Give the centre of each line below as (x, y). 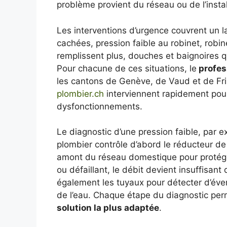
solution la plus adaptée (108, 208)
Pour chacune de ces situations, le (127, 68)
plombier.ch (80, 93)
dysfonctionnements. (100, 106)
